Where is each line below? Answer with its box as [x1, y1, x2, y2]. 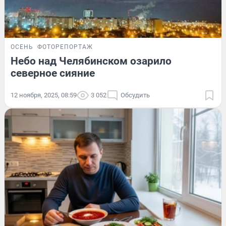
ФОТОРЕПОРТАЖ [37, 43, 93, 50]
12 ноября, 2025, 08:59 [11, 91, 77, 99]
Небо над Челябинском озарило [11, 54, 172, 67]
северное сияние [11, 67, 95, 79]
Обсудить [121, 91, 150, 99]
